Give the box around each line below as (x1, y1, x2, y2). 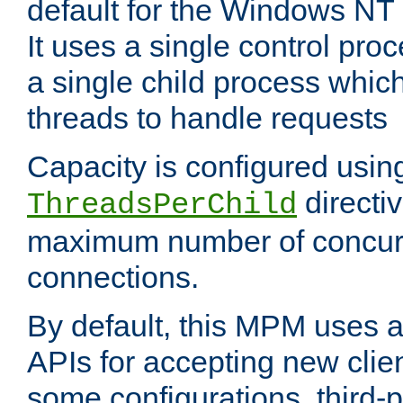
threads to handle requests (27, 101, 388, 136)
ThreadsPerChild (27, 188, 297, 223)
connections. (27, 260, 199, 295)
